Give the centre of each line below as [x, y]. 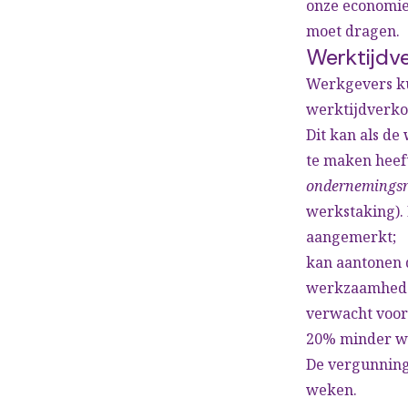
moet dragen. [353, 31]
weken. [331, 390]
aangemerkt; [351, 237]
